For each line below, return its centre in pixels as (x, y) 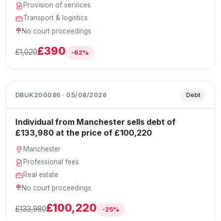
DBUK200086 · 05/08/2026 (61, 95)
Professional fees (51, 162)
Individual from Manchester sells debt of (95, 122)
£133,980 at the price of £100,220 (83, 133)
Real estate (41, 175)
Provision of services (57, 5)
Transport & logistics (56, 18)
